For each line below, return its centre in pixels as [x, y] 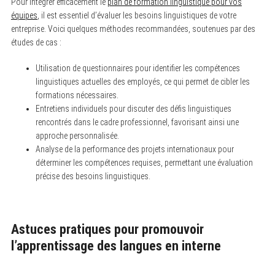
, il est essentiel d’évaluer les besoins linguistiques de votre [137, 15]
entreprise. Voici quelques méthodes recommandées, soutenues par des [133, 29]
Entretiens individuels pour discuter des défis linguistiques [133, 108]
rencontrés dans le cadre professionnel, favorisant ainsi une [137, 122]
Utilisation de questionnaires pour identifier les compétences [137, 68]
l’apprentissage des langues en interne [116, 246]
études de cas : [36, 42]
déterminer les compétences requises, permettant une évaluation [144, 162]
